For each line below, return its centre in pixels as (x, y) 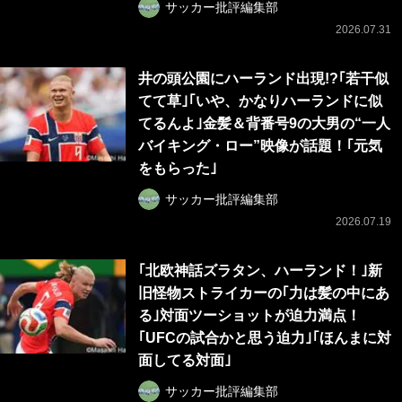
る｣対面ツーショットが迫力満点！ (249, 316)
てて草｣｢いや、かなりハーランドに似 (260, 101)
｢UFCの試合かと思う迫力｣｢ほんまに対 (265, 338)
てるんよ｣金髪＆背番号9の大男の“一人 (264, 124)
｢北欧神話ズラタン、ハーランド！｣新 (260, 271)
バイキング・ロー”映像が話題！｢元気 (260, 146)
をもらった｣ (178, 169)
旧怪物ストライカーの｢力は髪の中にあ (264, 293)
